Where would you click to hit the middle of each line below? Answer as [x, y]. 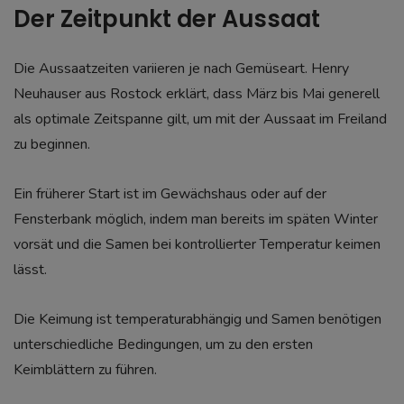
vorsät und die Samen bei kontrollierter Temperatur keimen [197, 244]
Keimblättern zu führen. [85, 370]
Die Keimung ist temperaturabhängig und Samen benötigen [197, 320]
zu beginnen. [52, 144]
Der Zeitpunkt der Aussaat [167, 18]
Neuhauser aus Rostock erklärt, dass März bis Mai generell [197, 93]
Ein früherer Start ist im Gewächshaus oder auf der [170, 194]
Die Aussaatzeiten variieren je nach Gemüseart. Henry [181, 68]
